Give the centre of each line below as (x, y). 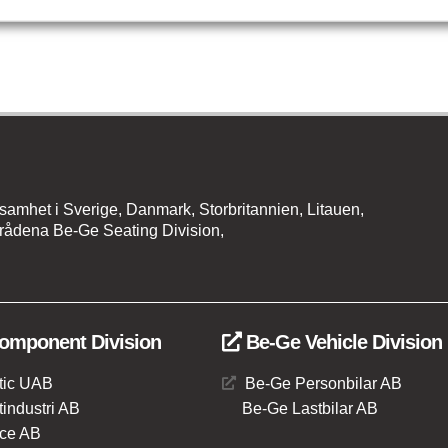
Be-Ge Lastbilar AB (300, 408)
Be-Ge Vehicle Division (341, 341)
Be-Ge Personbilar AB (323, 383)
